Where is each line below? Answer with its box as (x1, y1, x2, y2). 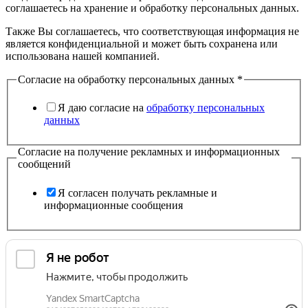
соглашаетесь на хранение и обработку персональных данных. (5, 1, 299, 14)
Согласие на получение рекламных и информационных (18, 146, 280, 158)
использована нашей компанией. (5, 49, 159, 62)
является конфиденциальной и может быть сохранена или (5, 37, 278, 49)
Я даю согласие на (58, 102, 146, 114)
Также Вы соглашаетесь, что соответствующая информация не (5, 25, 299, 37)
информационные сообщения (44, 199, 183, 212)
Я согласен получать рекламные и (58, 187, 217, 199)
